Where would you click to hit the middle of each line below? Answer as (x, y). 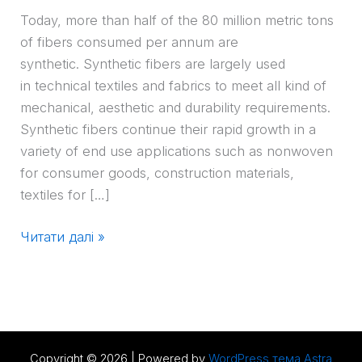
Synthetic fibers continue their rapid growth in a (168, 130)
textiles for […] (65, 195)
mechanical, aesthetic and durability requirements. (176, 108)
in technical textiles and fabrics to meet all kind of (174, 86)
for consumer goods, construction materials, (158, 173)
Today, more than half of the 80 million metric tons (177, 21)
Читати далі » (63, 237)
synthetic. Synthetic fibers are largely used (153, 64)
